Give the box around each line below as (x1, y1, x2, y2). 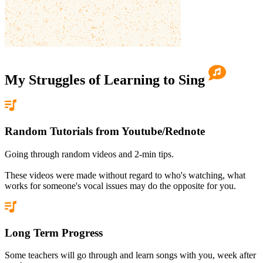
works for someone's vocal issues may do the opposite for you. (5, 180, 236, 191)
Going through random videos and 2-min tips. (5, 149, 174, 159)
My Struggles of (5, 72, 100, 87)
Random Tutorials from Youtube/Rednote (5, 125, 205, 138)
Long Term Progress (5, 226, 103, 239)
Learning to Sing (104, 72, 208, 87)
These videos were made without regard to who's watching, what (5, 170, 245, 180)
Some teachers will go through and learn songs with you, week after (5, 250, 256, 261)
